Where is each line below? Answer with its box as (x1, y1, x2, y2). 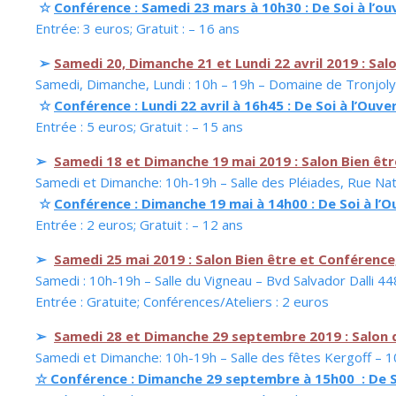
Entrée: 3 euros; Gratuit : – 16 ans (35, 19, 240, 37)
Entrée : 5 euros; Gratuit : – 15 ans (35, 118, 243, 135)
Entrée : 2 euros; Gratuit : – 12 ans (35, 216, 243, 233)
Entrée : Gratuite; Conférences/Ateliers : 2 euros (35, 293, 329, 310)
